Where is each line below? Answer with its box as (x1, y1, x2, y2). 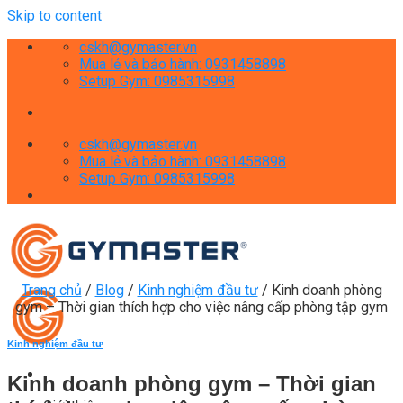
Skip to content (7, 7, 102, 24)
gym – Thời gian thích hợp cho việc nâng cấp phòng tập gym (15, 299, 388, 316)
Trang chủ (21, 282, 82, 299)
